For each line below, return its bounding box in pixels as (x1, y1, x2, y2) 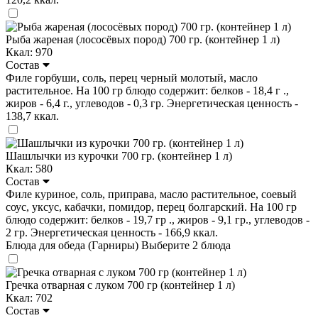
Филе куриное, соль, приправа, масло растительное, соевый (6, 187, 297, 200)
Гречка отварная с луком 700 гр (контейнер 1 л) (6, 278, 235, 291)
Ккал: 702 (6, 291, 53, 304)
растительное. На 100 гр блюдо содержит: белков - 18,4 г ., (6, 84, 289, 97)
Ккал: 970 (6, 45, 53, 58)
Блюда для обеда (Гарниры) (6, 238, 141, 251)
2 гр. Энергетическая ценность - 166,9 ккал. (6, 226, 218, 238)
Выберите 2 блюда (141, 238, 231, 251)
